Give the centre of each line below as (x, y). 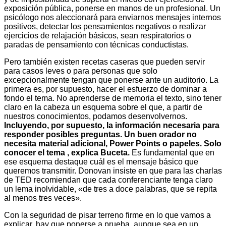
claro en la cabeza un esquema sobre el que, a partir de (103, 107)
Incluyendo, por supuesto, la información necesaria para (112, 126)
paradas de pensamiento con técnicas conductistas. (96, 45)
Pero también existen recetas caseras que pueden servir (104, 62)
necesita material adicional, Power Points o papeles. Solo (113, 144)
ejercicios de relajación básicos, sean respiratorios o (98, 36)
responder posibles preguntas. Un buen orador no (100, 135)
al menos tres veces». (43, 198)
